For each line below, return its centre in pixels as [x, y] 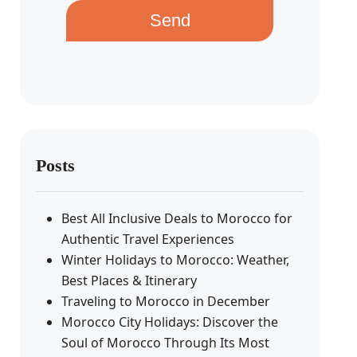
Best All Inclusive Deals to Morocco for [177, 218]
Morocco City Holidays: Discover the [170, 322]
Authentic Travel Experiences [148, 239]
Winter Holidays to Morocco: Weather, [176, 260]
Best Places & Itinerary [129, 280]
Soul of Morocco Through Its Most [166, 343]
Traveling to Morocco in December [166, 301]
